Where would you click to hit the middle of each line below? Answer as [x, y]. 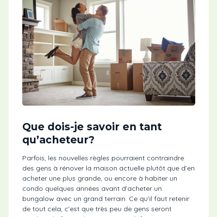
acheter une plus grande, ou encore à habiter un [100, 178]
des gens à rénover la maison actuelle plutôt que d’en [108, 168]
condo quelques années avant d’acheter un [92, 189]
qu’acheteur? [58, 140]
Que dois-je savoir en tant [92, 127]
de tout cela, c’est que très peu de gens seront [97, 209]
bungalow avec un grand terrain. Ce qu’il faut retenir [106, 199]
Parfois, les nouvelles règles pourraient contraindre [103, 158]
